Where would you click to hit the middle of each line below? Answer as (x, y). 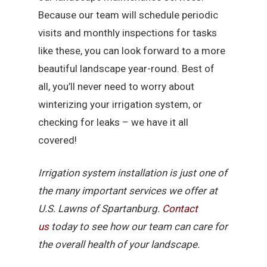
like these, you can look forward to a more (132, 50)
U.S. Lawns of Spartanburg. (100, 209)
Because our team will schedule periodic (128, 15)
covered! (58, 140)
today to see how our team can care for (139, 227)
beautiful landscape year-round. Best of (127, 68)
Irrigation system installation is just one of (133, 173)
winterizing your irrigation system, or (120, 104)
